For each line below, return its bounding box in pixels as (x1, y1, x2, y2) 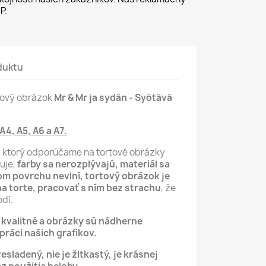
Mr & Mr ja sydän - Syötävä (54, 91, 172, 104)
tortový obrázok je (85, 169, 170, 182)
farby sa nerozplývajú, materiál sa (17, 157, 170, 170)
